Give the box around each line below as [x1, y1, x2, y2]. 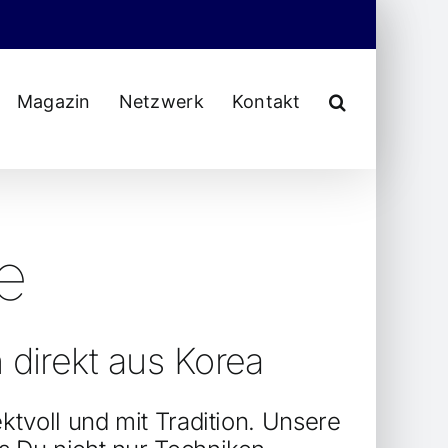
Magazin [16, 91, 91, 112]
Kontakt [231, 91, 301, 112]
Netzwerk [118, 91, 204, 112]
